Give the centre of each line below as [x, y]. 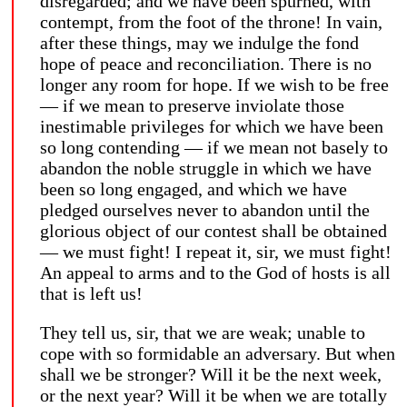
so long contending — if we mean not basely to [214, 147]
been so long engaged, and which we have [194, 189]
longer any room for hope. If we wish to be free [214, 84]
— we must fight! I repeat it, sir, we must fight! [216, 251]
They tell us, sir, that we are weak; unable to [203, 332]
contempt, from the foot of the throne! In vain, [211, 21]
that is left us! [91, 293]
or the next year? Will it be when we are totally [213, 395]
